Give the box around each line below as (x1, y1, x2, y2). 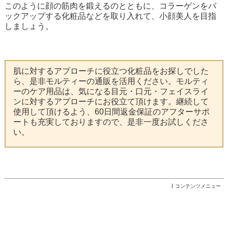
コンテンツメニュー (175, 183, 221, 189)
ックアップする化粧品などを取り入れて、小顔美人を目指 (4, 12, 216, 20)
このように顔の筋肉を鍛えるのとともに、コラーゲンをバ (4, 2, 216, 10)
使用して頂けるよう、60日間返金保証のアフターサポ (13, 107, 210, 116)
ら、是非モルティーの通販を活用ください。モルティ (13, 77, 209, 85)
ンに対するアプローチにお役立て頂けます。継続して (13, 97, 209, 106)
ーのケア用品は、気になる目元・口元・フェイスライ (13, 87, 209, 96)
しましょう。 (4, 22, 53, 31)
